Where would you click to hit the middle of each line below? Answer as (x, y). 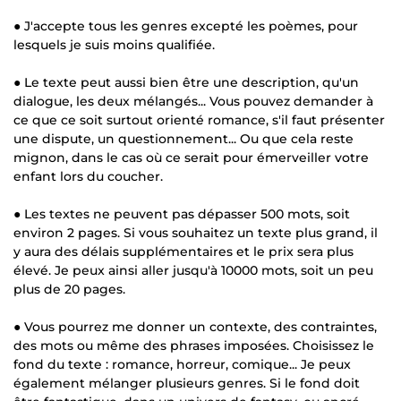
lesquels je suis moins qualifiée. (114, 44)
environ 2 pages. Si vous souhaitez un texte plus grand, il (196, 232)
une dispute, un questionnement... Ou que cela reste (183, 138)
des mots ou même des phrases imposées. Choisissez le (194, 345)
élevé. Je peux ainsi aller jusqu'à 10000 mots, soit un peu (193, 270)
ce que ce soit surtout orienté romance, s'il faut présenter (199, 119)
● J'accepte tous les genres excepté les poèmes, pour (186, 26)
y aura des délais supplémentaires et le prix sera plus (183, 251)
